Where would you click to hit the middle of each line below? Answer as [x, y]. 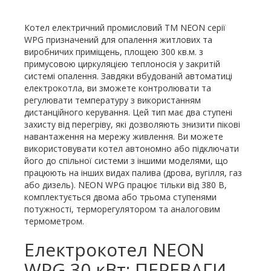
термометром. [54, 221]
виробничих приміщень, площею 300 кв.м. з [114, 52]
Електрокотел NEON [114, 250]
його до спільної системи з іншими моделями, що [126, 161]
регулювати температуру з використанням [113, 100]
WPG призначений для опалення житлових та [118, 40]
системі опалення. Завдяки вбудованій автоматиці [128, 76]
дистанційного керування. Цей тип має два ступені [128, 112]
